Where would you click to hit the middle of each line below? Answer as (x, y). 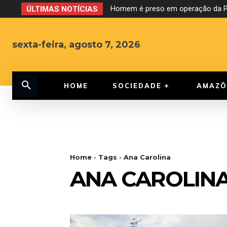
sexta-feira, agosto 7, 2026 (76, 45)
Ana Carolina (147, 157)
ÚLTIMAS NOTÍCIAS (62, 9)
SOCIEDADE (137, 86)
